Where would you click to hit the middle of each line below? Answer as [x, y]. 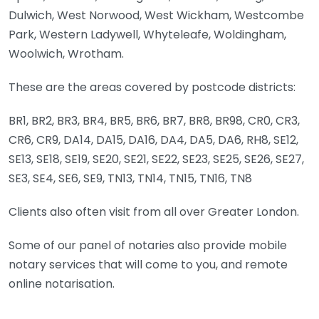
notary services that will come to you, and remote [148, 264]
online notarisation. [62, 283]
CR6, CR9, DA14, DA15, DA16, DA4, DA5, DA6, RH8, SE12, [153, 140]
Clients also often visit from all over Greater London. [154, 211]
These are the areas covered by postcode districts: [152, 87]
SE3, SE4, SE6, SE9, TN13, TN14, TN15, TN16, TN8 [130, 178]
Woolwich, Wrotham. [66, 53]
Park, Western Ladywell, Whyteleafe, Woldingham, [147, 34]
